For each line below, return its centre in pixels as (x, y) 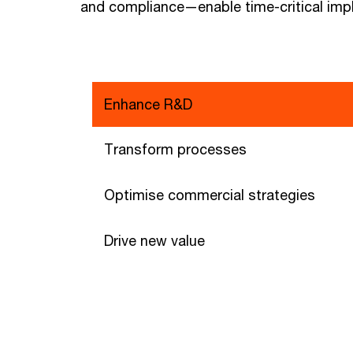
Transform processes (175, 149)
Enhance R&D (148, 104)
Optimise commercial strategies (210, 195)
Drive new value (154, 240)
